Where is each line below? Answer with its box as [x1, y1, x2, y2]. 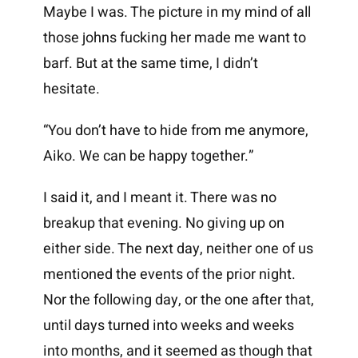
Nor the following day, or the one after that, [42, 289, 314, 312]
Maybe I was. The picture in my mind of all [42, 2, 311, 24]
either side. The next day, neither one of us [42, 238, 313, 261]
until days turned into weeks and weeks [42, 315, 294, 337]
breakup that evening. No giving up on [42, 213, 284, 235]
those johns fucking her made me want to [42, 27, 306, 50]
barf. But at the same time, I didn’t [42, 53, 258, 75]
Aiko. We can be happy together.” [42, 145, 253, 168]
